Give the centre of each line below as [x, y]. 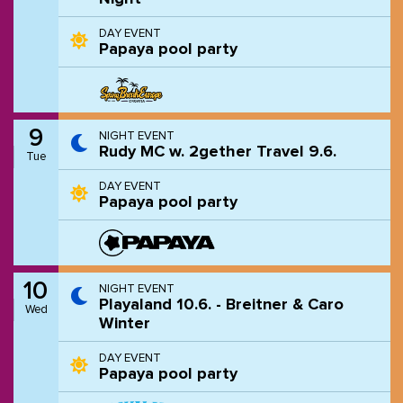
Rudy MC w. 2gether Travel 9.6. [217, 152]
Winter [124, 324]
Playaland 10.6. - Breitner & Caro [221, 305]
